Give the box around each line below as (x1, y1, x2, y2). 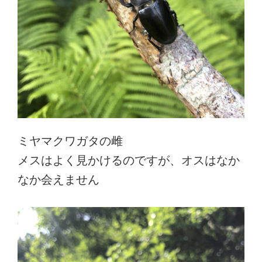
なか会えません (18, 173, 99, 186)
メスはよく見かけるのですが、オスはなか (18, 153, 240, 167)
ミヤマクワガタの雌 (18, 134, 123, 147)
